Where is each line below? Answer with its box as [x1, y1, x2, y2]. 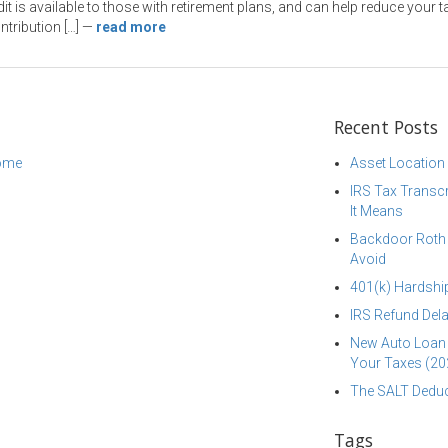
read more [96, 19, 166, 35]
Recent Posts [334, 115, 438, 139]
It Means [350, 203, 403, 219]
